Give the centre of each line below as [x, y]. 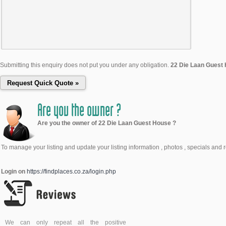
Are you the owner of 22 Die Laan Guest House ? [107, 123]
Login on [14, 172]
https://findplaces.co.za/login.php [71, 172]
